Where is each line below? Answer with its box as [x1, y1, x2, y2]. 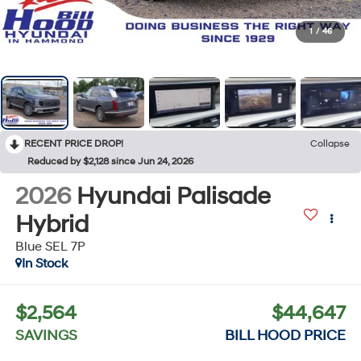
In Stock [21, 255, 68, 272]
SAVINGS [15, 326, 77, 346]
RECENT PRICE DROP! [24, 137, 123, 150]
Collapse [310, 137, 350, 150]
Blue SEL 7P [15, 238, 85, 255]
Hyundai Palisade [76, 180, 271, 211]
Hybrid [15, 209, 89, 239]
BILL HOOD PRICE [225, 326, 346, 346]
